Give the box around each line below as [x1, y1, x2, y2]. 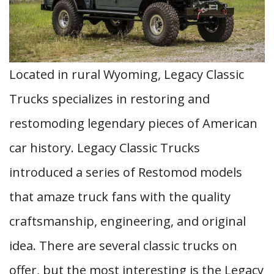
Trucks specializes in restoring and [9, 91, 210, 107]
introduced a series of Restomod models [9, 164, 242, 180]
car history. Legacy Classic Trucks [9, 139, 200, 156]
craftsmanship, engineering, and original [9, 213, 246, 229]
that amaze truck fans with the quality [9, 188, 231, 205]
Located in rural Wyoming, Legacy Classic [9, 66, 244, 83]
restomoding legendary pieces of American [9, 115, 257, 131]
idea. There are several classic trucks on [9, 237, 237, 254]
